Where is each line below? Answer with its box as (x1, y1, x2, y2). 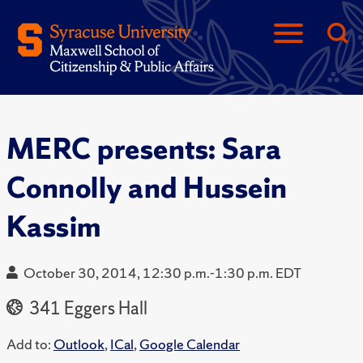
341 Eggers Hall (26, 297, 147, 321)
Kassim (6, 208, 101, 246)
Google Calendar (139, 335, 240, 354)
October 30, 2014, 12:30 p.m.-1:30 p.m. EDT (23, 263, 301, 283)
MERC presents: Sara (6, 130, 282, 168)
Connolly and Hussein (6, 169, 288, 207)
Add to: (6, 335, 51, 354)
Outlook (53, 335, 105, 354)
